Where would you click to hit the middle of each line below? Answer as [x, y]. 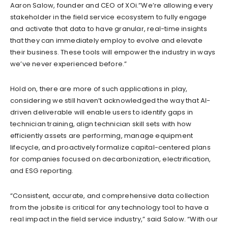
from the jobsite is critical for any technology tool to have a [110, 207]
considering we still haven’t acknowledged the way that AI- [110, 100]
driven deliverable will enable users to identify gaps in [102, 112]
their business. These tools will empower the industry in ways [113, 52]
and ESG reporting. [42, 170]
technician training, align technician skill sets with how [101, 124]
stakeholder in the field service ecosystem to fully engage [109, 17]
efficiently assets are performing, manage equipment [102, 135]
